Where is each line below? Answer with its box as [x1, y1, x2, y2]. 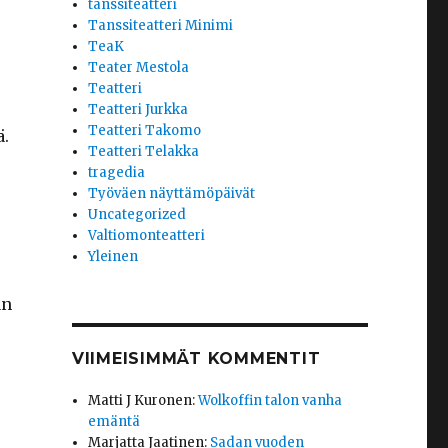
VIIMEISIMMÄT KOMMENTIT [71, 349, 321, 369]
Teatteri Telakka [88, 143, 200, 161]
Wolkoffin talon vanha [198, 392, 343, 410]
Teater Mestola [88, 59, 190, 77]
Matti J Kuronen [88, 392, 193, 410]
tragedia [88, 164, 146, 182]
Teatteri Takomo [88, 122, 202, 140]
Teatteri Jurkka [88, 101, 189, 119]
